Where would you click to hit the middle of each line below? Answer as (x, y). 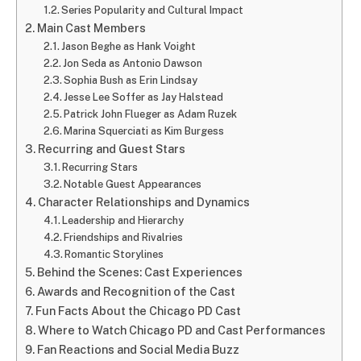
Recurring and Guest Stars (111, 148)
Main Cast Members (91, 27)
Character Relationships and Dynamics (143, 201)
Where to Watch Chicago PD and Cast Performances (181, 330)
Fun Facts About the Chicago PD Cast (138, 310)
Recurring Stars (100, 167)
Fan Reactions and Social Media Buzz (138, 349)
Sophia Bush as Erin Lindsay (131, 80)
